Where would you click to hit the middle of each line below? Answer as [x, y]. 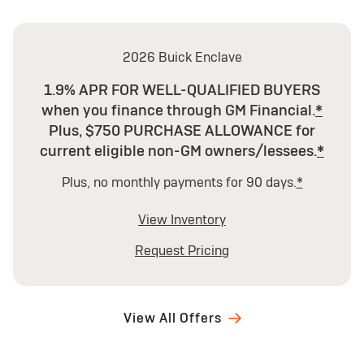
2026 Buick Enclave [182, 57]
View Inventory [182, 220]
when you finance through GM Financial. [178, 110]
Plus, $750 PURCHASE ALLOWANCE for [182, 130]
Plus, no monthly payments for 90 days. [179, 182]
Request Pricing [182, 251]
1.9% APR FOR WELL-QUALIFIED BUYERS [182, 90]
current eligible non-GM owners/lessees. [178, 151]
